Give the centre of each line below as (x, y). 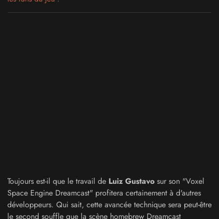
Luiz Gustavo (131, 181)
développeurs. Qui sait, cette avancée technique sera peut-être (109, 205)
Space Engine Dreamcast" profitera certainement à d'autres (104, 193)
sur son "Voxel (179, 181)
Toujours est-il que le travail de (58, 181)
